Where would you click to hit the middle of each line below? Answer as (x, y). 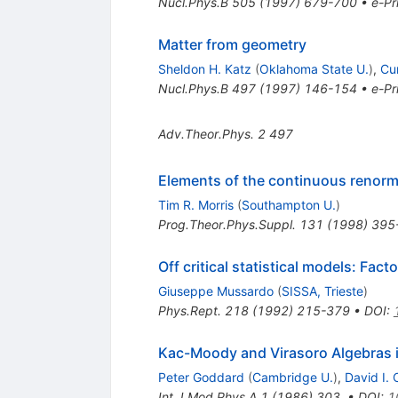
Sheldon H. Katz (204, 69)
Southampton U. (288, 205)
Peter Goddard (201, 378)
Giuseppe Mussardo (215, 291)
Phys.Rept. (189, 311)
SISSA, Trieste (322, 291)
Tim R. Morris (195, 205)
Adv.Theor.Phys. (206, 134)
